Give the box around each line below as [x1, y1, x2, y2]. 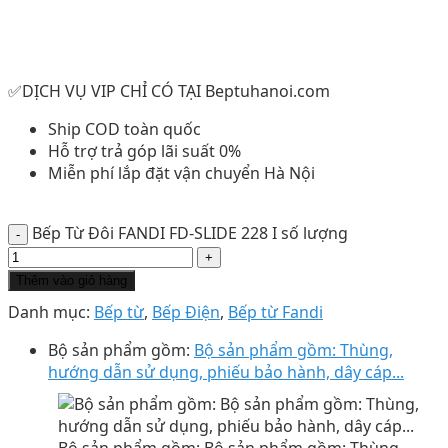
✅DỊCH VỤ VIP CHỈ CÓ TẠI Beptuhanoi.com [8, 79, 330, 102]
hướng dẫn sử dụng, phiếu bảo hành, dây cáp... [48, 360, 404, 383]
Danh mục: [8, 300, 94, 323]
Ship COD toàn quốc [48, 117, 201, 140]
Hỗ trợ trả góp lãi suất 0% [48, 139, 241, 162]
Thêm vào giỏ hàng [16, 272, 127, 288]
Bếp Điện [152, 300, 220, 323]
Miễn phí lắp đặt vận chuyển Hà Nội [48, 161, 315, 184]
